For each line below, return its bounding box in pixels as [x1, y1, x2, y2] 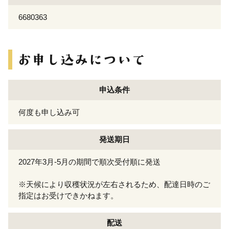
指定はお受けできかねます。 [18, 191, 118, 200]
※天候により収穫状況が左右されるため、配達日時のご [18, 179, 210, 189]
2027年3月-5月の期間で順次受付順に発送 [18, 157, 161, 166]
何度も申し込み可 [18, 107, 80, 117]
